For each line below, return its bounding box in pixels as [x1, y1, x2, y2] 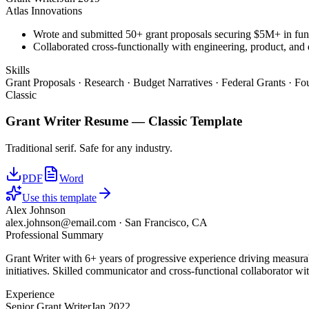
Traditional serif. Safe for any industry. [6, 142, 172, 154]
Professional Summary [6, 229, 103, 241]
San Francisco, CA [125, 217, 208, 229]
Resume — [81, 114, 148, 129]
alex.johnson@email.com [6, 217, 116, 229]
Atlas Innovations [6, 4, 82, 17]
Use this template [22, 192, 97, 204]
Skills [6, 63, 30, 76]
